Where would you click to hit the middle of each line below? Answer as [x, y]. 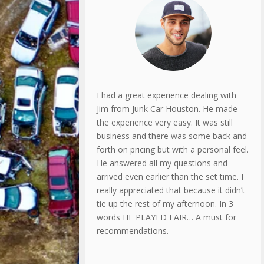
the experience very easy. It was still [165, 122]
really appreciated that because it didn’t [171, 190]
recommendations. [133, 230]
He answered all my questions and [162, 163]
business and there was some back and [172, 136]
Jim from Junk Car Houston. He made [167, 108]
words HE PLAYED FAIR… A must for [167, 217]
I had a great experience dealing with [167, 95]
